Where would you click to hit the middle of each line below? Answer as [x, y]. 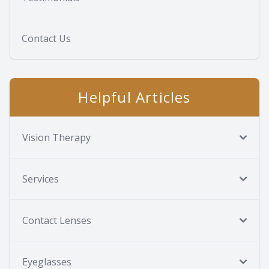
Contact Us [46, 38]
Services [41, 179]
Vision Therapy [56, 137]
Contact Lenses [57, 220]
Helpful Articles [134, 97]
